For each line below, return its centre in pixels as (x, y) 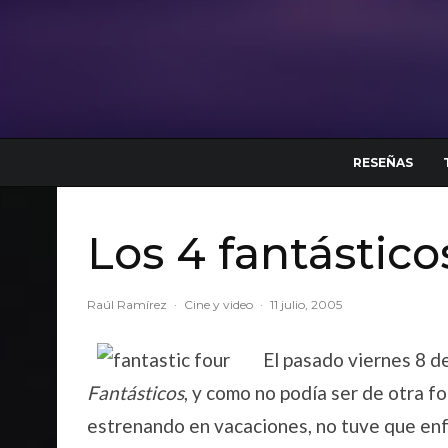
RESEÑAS (383, 162)
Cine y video (218, 304)
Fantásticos (135, 392)
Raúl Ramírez (127, 304)
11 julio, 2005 (306, 304)
